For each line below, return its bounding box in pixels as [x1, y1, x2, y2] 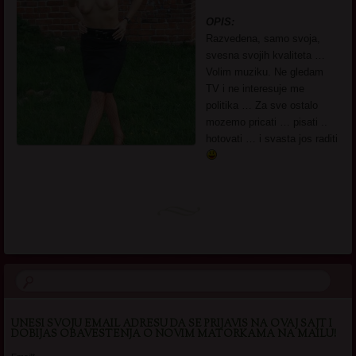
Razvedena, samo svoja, [206, 32, 321, 44]
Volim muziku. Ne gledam [206, 65, 324, 78]
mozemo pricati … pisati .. [206, 115, 328, 128]
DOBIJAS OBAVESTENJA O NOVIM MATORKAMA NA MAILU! [10, 327, 336, 342]
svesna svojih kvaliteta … [206, 48, 326, 61]
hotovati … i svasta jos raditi [206, 132, 339, 145]
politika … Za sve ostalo [206, 99, 319, 111]
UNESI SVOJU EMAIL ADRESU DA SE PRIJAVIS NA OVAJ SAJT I [10, 317, 332, 332]
